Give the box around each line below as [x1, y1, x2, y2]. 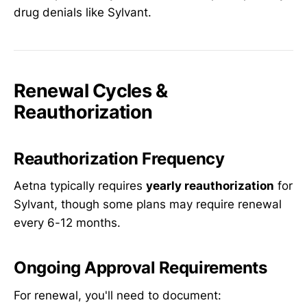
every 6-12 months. [14, 216, 121, 230]
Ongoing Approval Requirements [14, 258, 267, 278]
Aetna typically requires [14, 179, 146, 193]
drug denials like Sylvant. [14, 5, 151, 20]
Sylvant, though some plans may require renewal [14, 197, 282, 212]
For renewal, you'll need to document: [14, 288, 221, 302]
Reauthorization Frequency [14, 148, 225, 169]
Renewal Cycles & [14, 79, 168, 103]
